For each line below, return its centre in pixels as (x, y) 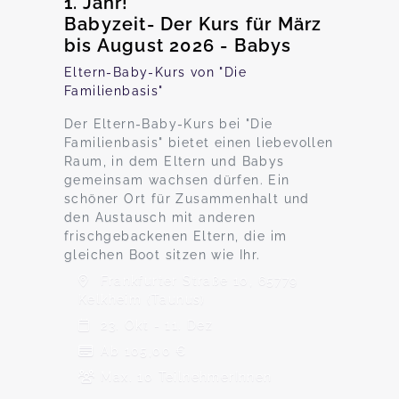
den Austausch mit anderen (160, 217)
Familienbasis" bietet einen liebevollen (199, 142)
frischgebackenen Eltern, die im (176, 236)
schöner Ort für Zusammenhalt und (187, 199)
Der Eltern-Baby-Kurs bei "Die (169, 124)
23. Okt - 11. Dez (155, 325)
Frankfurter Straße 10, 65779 (197, 281)
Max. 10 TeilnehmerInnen (184, 377)
